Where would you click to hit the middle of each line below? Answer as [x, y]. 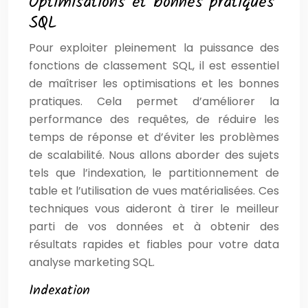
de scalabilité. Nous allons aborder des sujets [154, 155]
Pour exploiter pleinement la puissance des [154, 47]
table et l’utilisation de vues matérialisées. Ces [154, 190]
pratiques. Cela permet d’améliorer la [154, 101]
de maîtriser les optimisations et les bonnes [154, 83]
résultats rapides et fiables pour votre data [154, 244]
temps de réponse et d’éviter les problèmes [154, 137]
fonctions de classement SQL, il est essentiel [154, 65]
